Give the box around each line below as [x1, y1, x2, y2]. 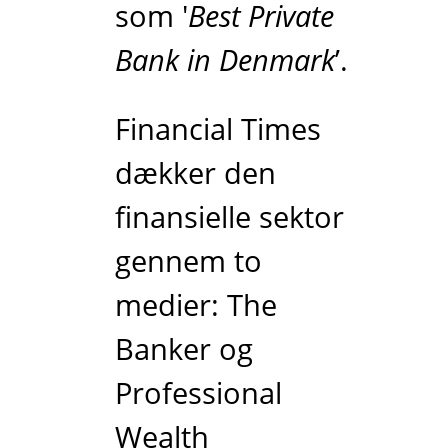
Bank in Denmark [115, 39, 336, 79]
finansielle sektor [115, 197, 345, 237]
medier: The [115, 285, 278, 325]
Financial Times [115, 109, 322, 149]
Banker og [115, 329, 254, 369]
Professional [115, 373, 283, 413]
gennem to [115, 241, 263, 281]
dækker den [115, 153, 277, 193]
